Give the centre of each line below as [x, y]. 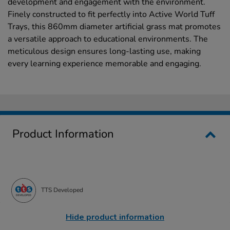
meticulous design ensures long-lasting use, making [104, 51]
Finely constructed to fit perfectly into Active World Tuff [111, 14]
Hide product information [115, 217]
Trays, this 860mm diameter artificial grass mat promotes [114, 26]
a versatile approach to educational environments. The [108, 39]
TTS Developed [62, 190]
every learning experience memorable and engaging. [104, 63]
